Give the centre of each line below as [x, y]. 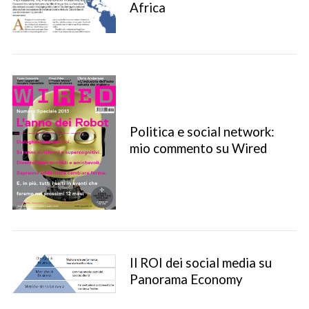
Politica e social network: [202, 132]
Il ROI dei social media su [200, 262]
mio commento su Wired [198, 149]
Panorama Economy [186, 279]
